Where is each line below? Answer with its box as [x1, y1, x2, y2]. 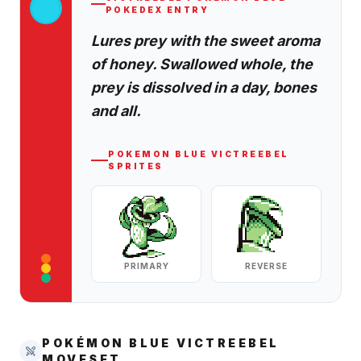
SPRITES [108, 161, 164, 171]
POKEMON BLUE [108, 149, 208, 159]
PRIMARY [123, 261, 169, 271]
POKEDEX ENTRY [105, 5, 210, 15]
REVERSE [245, 261, 288, 271]
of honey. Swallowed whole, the [91, 56, 313, 73]
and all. [91, 102, 141, 119]
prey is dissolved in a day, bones [91, 79, 317, 96]
